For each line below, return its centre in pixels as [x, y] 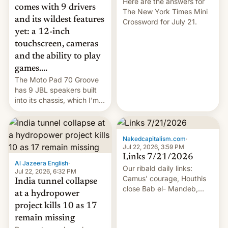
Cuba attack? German [159, 219]
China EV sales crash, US [164, 209]
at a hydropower [47, 194]
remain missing [45, 218]
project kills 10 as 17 [56, 206]
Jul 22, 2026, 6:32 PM [46, 171]
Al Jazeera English [41, 163]
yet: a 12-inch [42, 32]
